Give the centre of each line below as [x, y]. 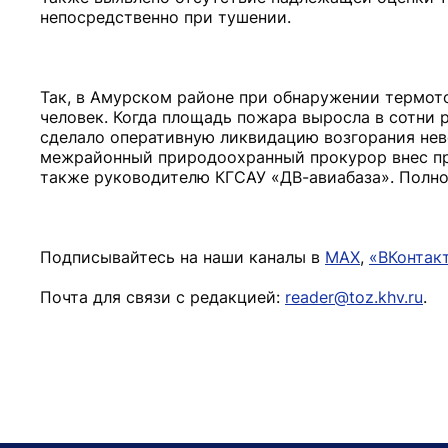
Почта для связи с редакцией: [162, 297]
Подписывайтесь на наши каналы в [182, 257]
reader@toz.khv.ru [354, 297]
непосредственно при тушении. [165, 17]
